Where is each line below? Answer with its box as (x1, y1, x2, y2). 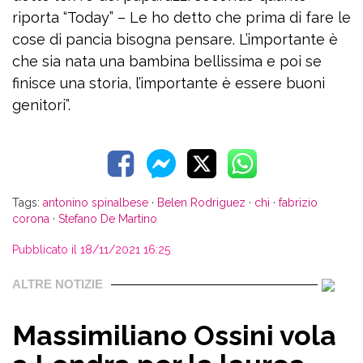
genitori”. (12, 96, 70, 113)
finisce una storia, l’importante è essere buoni (12, 75, 325, 92)
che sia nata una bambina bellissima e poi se (12, 53, 322, 70)
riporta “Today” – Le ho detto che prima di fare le (12, 9, 351, 26)
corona (12, 212, 49, 225)
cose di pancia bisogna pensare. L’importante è (12, 31, 338, 48)
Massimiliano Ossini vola (12, 319, 336, 352)
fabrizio (279, 196, 318, 209)
